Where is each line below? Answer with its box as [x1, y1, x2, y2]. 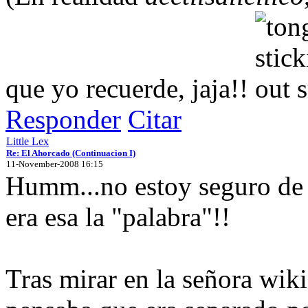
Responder [5, 104, 121, 134]
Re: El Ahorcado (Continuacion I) [6, 147, 135, 158]
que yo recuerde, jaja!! [5, 73, 255, 103]
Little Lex [6, 135, 49, 147]
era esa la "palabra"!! [5, 201, 230, 232]
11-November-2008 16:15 [6, 158, 103, 169]
